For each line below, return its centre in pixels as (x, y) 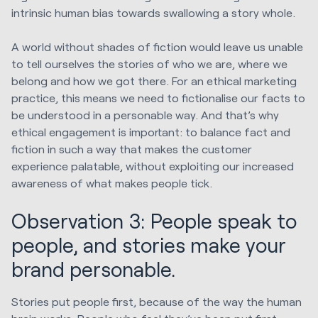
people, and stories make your (149, 245)
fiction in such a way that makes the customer (132, 149)
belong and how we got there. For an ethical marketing (154, 81)
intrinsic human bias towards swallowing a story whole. (153, 12)
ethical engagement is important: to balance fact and (151, 132)
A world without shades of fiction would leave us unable (157, 47)
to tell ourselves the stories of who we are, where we (149, 64)
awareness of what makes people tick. (112, 183)
